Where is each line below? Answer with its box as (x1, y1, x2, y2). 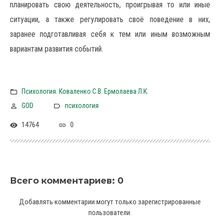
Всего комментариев (10, 175, 112, 186)
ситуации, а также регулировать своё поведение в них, (10, 15, 210, 24)
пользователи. (88, 208, 132, 217)
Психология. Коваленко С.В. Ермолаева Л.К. (22, 87, 148, 95)
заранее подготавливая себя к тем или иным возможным (10, 29, 210, 39)
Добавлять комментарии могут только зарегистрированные (19, 197, 201, 206)
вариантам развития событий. (10, 44, 103, 54)
